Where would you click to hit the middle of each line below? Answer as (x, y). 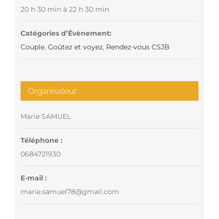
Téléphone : (41, 140)
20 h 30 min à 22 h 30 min (65, 9)
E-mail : (33, 178)
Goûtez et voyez (75, 47)
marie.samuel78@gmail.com (70, 191)
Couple (32, 47)
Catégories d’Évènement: (66, 33)
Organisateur (52, 91)
